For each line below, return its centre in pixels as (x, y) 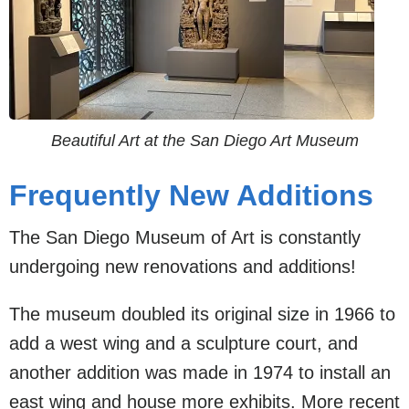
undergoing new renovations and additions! (183, 267)
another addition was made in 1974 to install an (200, 372)
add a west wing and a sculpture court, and (184, 343)
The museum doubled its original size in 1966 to (202, 314)
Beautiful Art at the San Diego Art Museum (204, 141)
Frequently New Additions (191, 195)
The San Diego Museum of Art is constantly (185, 237)
